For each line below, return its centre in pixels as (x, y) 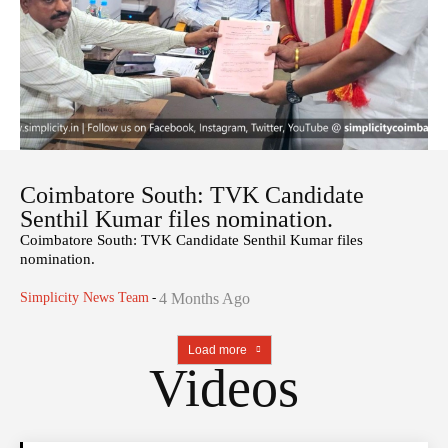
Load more (218, 350)
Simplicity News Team (84, 298)
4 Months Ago (204, 299)
